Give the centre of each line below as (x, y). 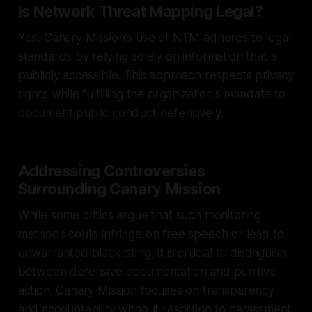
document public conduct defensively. (120, 112)
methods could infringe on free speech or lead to (151, 234)
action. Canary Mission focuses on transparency (146, 290)
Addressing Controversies (111, 170)
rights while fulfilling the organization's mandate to (151, 94)
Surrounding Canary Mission (119, 188)
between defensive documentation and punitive (147, 271)
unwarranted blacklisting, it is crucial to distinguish (152, 252)
